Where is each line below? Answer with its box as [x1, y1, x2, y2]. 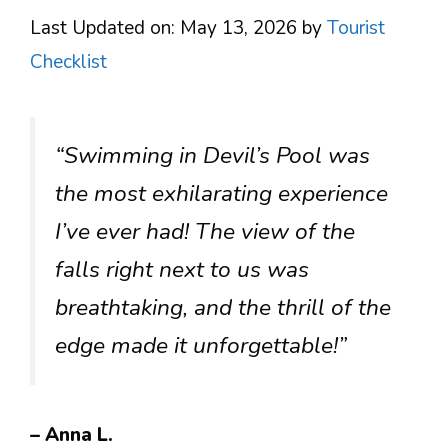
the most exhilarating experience [55, 178, 388, 209]
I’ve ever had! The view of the [55, 216, 355, 247]
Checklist [30, 49, 107, 75]
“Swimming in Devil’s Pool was [55, 140, 370, 171]
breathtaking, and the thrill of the [55, 292, 391, 323]
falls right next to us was [55, 254, 309, 285]
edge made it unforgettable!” [55, 330, 347, 361]
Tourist [327, 15, 385, 41]
